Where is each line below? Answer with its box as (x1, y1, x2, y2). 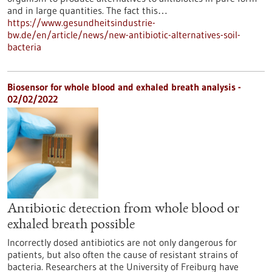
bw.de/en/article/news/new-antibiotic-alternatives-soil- (7, 29, 240, 41)
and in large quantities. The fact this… (7, 4, 168, 16)
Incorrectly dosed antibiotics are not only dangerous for (7, 236, 237, 248)
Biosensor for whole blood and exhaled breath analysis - (7, 81, 241, 93)
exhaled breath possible (7, 218, 135, 233)
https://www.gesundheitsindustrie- (7, 16, 155, 29)
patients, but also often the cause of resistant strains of (7, 248, 238, 260)
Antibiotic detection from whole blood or (7, 202, 239, 217)
